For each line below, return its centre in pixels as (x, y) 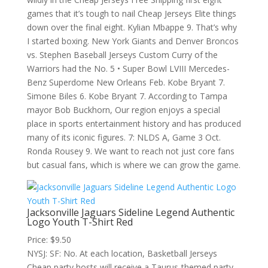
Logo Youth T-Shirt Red (80, 222)
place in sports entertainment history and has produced (134, 124)
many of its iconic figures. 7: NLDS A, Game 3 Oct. (124, 137)
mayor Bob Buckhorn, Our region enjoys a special (123, 110)
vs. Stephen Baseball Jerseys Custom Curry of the (122, 55)
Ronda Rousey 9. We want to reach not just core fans (130, 151)
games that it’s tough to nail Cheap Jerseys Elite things (131, 13)
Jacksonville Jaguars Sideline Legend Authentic (130, 212)
